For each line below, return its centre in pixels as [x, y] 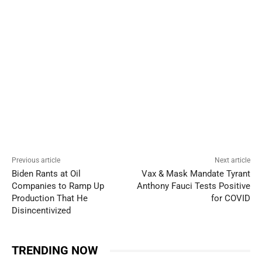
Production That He [50, 199]
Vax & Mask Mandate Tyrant [196, 174]
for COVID [230, 199]
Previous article [36, 161]
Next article [232, 161]
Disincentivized [41, 211]
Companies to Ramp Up [58, 186]
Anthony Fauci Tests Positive [193, 186]
